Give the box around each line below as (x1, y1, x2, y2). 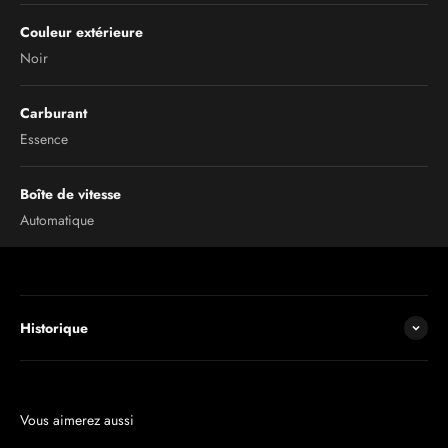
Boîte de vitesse (20, 184, 121, 204)
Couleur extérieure (20, 22, 143, 42)
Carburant (20, 103, 87, 123)
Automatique (20, 210, 94, 230)
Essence (20, 129, 68, 149)
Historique (20, 318, 88, 338)
